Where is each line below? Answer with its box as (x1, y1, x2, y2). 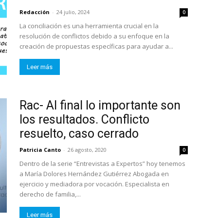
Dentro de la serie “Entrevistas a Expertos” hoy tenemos (19, 159, 185, 168)
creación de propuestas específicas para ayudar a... (19, 42, 173, 51)
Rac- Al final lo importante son (19, 98, 181, 112)
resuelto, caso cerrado (19, 127, 139, 141)
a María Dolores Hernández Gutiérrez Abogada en (19, 169, 169, 178)
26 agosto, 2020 (68, 146, 107, 153)
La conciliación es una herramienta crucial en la (19, 21, 159, 30)
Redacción (19, 8, 50, 16)
